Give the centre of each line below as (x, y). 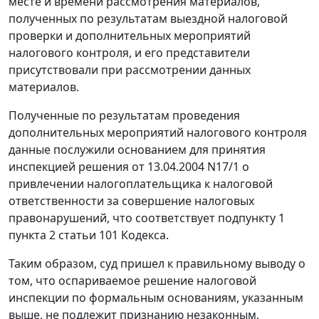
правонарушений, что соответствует (113, 218)
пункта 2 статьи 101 (63, 235)
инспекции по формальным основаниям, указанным (156, 298)
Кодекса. (143, 235)
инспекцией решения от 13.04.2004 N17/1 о (129, 167)
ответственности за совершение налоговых (131, 201)
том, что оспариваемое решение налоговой (132, 281)
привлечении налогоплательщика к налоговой (141, 184)
